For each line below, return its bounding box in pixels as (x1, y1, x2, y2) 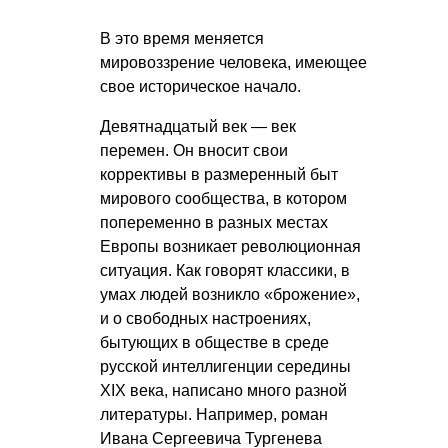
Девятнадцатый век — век (100, 118, 296, 136)
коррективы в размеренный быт (100, 166, 338, 184)
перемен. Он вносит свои (100, 142, 288, 160)
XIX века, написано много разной (100, 382, 347, 400)
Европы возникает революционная (100, 238, 361, 256)
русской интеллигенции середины (100, 358, 351, 376)
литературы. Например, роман (100, 406, 328, 424)
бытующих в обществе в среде (100, 334, 329, 352)
